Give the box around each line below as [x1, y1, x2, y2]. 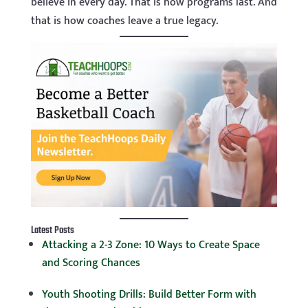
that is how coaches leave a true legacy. [30, 12, 218, 31]
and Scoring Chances [41, 254, 140, 273]
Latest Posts [30, 223, 74, 239]
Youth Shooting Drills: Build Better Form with [41, 285, 256, 305]
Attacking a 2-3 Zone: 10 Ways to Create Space [41, 236, 260, 255]
